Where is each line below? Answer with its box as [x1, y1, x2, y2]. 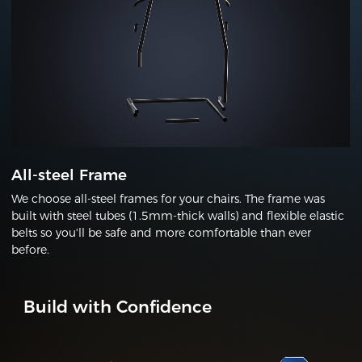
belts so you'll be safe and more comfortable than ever [11, 225, 312, 240]
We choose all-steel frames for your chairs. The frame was [11, 191, 326, 206]
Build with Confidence [23, 296, 212, 317]
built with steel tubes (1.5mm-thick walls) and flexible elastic [11, 208, 345, 223]
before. [11, 242, 50, 257]
